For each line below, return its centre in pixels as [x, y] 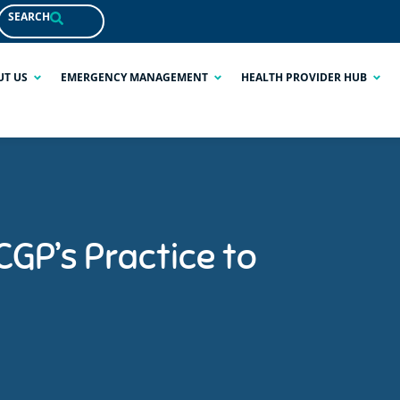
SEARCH [29, 17]
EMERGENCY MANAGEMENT [134, 77]
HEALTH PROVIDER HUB [304, 77]
